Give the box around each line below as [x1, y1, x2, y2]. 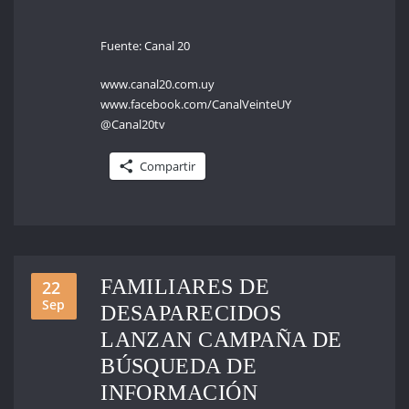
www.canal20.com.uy [100, 76, 215, 93]
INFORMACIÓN [100, 379, 258, 404]
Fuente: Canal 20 [100, 37, 191, 54]
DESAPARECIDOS [100, 299, 281, 325]
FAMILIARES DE [100, 273, 269, 299]
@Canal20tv [100, 116, 166, 133]
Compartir [140, 158, 196, 175]
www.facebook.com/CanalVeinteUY [100, 96, 292, 113]
